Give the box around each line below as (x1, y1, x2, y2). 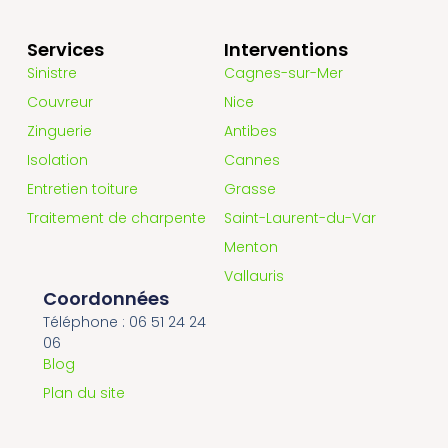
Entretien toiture (26, 178, 138, 199)
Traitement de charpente (26, 207, 206, 228)
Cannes (224, 149, 280, 170)
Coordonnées (42, 285, 169, 311)
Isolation (26, 149, 88, 170)
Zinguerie (26, 120, 92, 141)
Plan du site (42, 382, 125, 403)
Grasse (224, 178, 276, 199)
